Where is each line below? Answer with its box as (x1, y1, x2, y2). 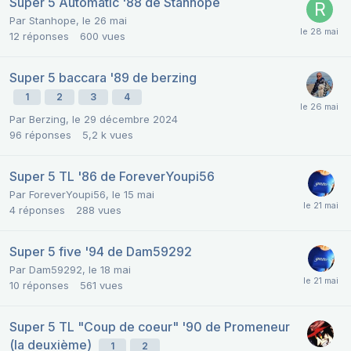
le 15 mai (112, 188, 154, 201)
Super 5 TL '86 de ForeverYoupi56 (9, 168, 215, 185)
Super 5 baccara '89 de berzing (9, 70, 197, 86)
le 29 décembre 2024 (72, 113, 178, 126)
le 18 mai (89, 263, 131, 277)
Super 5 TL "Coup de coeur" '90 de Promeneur (9, 319, 290, 335)
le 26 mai (82, 14, 127, 27)
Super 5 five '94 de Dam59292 (9, 244, 192, 260)
